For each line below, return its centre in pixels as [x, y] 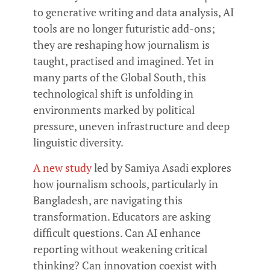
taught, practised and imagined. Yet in [124, 61]
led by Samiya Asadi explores [162, 167]
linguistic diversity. [78, 143]
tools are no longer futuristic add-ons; [124, 29]
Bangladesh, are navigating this [108, 200]
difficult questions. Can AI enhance [117, 232]
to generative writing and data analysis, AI [133, 12]
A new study [62, 167]
